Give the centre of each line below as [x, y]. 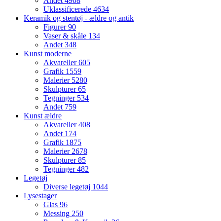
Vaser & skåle [66, 36]
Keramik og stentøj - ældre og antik [79, 18]
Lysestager [40, 196]
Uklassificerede [68, 9]
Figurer [56, 27]
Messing [57, 214]
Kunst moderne [48, 54]
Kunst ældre [43, 116]
